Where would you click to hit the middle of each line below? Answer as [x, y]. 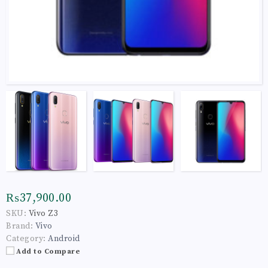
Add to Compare [48, 251]
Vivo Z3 [43, 213]
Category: [26, 238]
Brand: [19, 226]
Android [64, 238]
